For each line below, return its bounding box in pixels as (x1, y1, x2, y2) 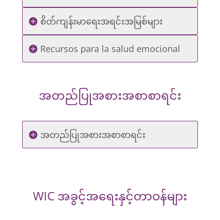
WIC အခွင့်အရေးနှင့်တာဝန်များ (32, 188, 187, 204)
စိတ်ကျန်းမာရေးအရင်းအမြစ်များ (40, 15, 163, 27)
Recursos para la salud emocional (40, 43, 180, 55)
